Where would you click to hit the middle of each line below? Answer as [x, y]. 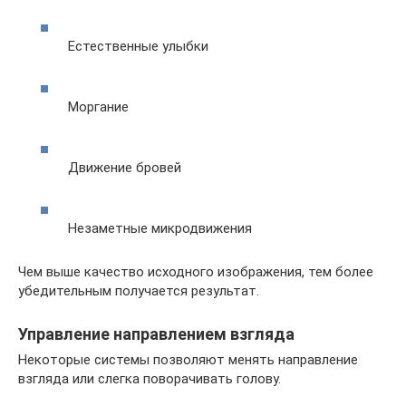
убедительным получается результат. [139, 291]
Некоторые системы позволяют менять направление [188, 360]
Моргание [98, 107]
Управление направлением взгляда [156, 334]
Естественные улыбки [138, 46]
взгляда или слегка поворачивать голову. [150, 379]
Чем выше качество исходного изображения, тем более [196, 272]
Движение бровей [125, 168]
